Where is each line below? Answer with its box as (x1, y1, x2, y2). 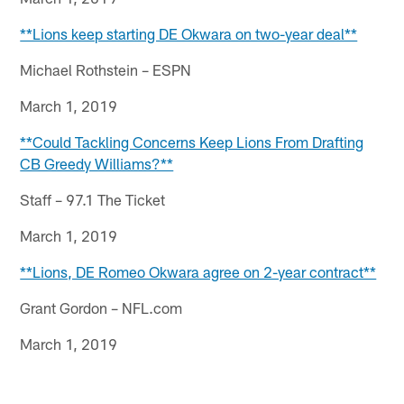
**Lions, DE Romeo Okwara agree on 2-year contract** (20, 262, 377, 280)
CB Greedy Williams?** (20, 153, 174, 172)
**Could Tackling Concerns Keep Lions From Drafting (20, 132, 364, 151)
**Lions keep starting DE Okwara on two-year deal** (20, 23, 358, 42)
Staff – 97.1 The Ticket (20, 189, 166, 208)
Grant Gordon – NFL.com (20, 298, 183, 317)
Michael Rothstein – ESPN (20, 60, 192, 78)
